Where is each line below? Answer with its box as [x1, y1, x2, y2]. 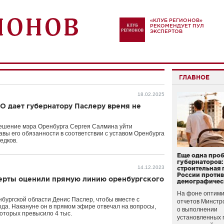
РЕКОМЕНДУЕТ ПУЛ [150, 23, 204, 28]
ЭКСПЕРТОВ [150, 28, 182, 34]
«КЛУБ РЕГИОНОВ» [150, 17, 202, 23]
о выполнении [177, 206, 217, 213]
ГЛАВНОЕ [179, 74, 209, 80]
